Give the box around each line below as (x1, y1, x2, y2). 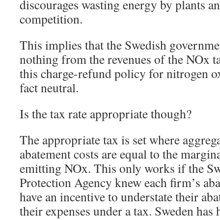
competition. (20, 10, 82, 27)
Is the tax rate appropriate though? (20, 105, 192, 122)
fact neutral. (20, 79, 79, 96)
